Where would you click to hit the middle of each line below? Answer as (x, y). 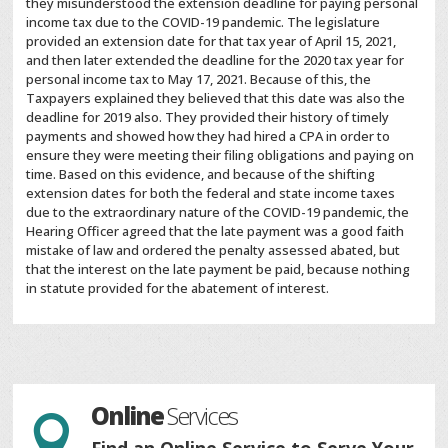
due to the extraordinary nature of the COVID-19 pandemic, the (218, 212)
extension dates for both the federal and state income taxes (211, 193)
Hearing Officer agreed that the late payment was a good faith (215, 231)
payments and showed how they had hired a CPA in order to (208, 136)
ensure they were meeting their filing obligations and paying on (220, 155)
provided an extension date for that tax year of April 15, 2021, (211, 41)
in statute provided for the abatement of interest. (178, 288)
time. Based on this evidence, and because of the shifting (201, 174)
